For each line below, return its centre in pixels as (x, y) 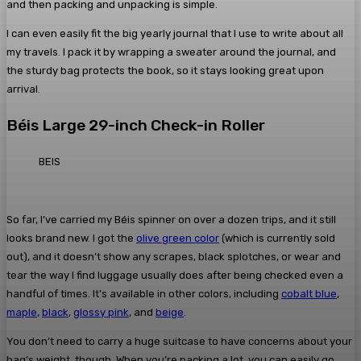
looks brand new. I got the (71, 239)
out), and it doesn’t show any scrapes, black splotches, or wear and (174, 257)
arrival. (23, 89)
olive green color (178, 239)
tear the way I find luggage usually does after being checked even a (175, 276)
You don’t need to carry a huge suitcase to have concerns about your (179, 342)
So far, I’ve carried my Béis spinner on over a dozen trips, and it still (171, 220)
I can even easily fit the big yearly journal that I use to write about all (175, 33)
